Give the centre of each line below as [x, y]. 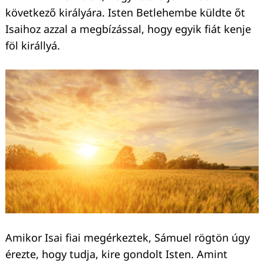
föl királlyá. [33, 46]
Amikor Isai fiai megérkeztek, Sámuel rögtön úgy [128, 237]
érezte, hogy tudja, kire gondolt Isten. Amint [116, 254]
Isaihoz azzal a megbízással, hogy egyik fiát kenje [128, 29]
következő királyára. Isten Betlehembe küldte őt [125, 13]
